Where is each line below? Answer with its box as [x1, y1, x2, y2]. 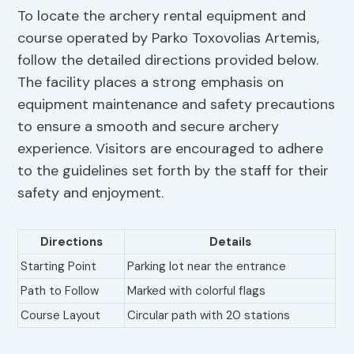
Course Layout [21, 307, 101, 324]
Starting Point [21, 258, 97, 275]
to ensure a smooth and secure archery [17, 117, 280, 137]
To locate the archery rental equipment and [17, 6, 307, 26]
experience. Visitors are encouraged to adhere [17, 139, 324, 159]
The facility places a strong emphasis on [17, 73, 284, 92]
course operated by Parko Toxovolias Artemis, [17, 28, 320, 48]
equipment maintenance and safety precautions [17, 95, 336, 115]
